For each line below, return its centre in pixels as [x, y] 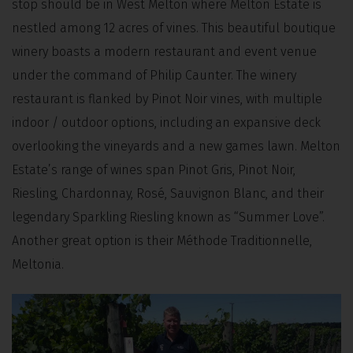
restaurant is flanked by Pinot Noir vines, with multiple [167, 99]
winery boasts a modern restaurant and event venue [164, 52]
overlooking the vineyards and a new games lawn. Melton [176, 147]
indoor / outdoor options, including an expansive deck [166, 123]
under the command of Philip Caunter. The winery [154, 76]
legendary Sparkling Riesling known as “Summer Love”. [168, 217]
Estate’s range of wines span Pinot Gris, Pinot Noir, [154, 170]
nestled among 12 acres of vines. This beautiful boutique [174, 28]
